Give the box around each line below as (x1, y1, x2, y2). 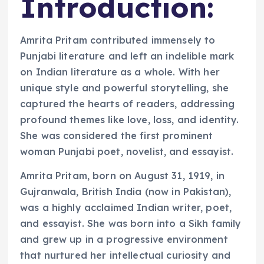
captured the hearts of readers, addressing (20, 97, 235, 110)
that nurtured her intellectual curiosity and (20, 249, 231, 261)
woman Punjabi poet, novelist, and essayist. (20, 145, 234, 157)
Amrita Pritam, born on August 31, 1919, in (20, 169, 225, 181)
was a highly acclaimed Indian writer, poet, (20, 201, 232, 213)
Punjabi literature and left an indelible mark (20, 49, 235, 62)
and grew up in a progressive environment (20, 233, 228, 245)
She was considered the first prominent (20, 129, 213, 141)
